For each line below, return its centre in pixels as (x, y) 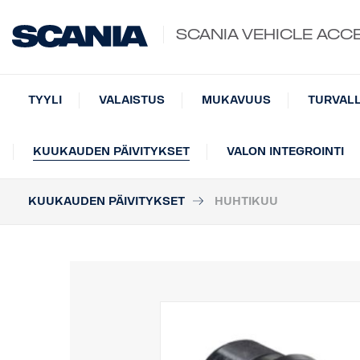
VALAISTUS (132, 100)
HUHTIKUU (246, 201)
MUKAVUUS (236, 100)
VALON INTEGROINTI (285, 151)
